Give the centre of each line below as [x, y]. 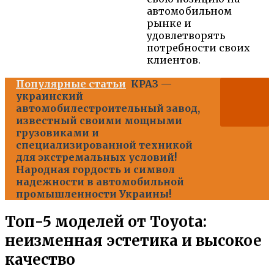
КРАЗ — [151, 83]
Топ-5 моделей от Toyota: [106, 221]
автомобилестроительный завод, [108, 108]
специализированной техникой [104, 145]
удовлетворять [186, 35]
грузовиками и [57, 132]
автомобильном [189, 11]
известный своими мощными [99, 120]
